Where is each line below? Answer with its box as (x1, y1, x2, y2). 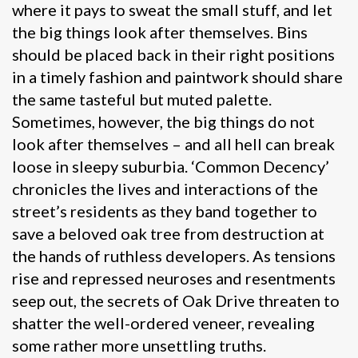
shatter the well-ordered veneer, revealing (12, 312, 315, 332)
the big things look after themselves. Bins (12, 22, 308, 42)
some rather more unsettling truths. (12, 335, 266, 355)
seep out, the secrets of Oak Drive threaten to (12, 290, 340, 310)
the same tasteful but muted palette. (12, 89, 272, 109)
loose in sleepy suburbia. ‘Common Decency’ (12, 156, 329, 176)
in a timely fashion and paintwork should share (12, 66, 343, 86)
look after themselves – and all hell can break (12, 133, 335, 153)
